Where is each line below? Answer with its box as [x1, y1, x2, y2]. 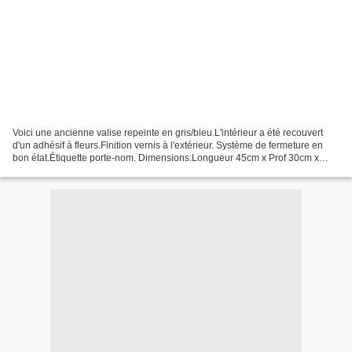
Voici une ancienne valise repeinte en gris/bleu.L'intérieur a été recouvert [13, 126, 323, 138]
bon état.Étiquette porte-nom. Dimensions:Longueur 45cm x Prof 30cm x [13, 152, 319, 163]
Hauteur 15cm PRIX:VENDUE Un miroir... [13, 164, 188, 176]
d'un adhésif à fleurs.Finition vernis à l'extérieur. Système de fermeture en [13, 139, 323, 151]
